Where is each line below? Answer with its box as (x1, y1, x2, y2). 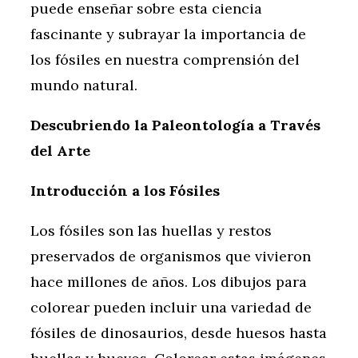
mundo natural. (30, 76, 137, 95)
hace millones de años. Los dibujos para (30, 272, 307, 292)
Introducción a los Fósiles (30, 181, 220, 201)
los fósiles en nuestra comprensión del (30, 50, 300, 70)
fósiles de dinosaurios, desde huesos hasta (30, 324, 327, 343)
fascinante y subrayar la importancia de (30, 25, 306, 44)
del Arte (30, 141, 90, 161)
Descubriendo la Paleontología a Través (30, 116, 320, 135)
